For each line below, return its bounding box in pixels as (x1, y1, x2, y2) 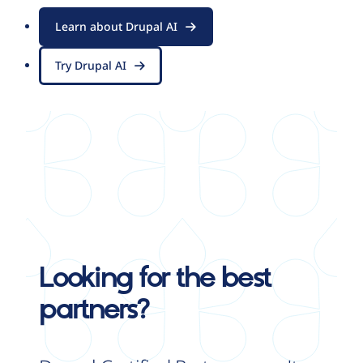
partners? (39, 293, 149, 328)
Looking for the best (39, 261, 271, 297)
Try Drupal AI (55, 58, 126, 73)
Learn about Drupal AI (55, 19, 177, 34)
